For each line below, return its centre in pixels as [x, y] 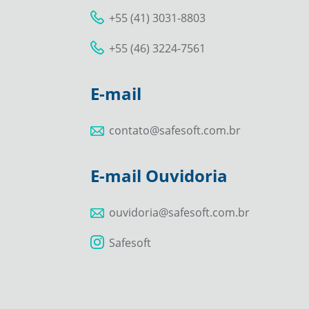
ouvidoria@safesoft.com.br [179, 212]
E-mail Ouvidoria [159, 175]
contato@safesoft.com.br [175, 130]
